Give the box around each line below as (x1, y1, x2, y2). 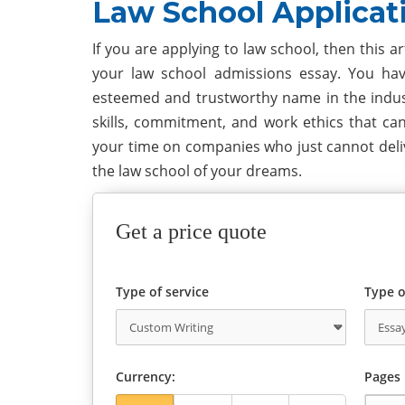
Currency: (116, 368, 175, 385)
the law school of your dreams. (92, 161, 302, 181)
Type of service (116, 283, 209, 300)
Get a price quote (116, 220, 267, 243)
